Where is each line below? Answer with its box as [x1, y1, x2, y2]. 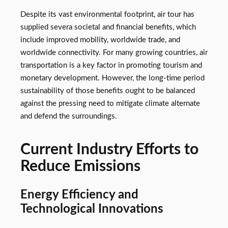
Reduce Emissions [20, 159, 140, 175]
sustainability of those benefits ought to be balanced [20, 87, 195, 95]
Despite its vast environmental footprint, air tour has [20, 10, 194, 18]
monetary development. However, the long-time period [20, 74, 205, 82]
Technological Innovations [20, 203, 163, 216]
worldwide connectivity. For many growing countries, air [20, 48, 208, 56]
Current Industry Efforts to [20, 142, 198, 158]
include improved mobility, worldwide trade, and [20, 36, 180, 44]
